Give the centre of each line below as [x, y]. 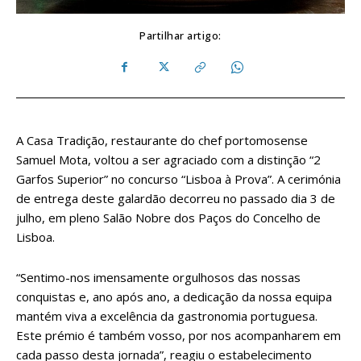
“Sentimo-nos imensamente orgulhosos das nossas [158, 277]
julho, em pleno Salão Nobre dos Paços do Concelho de [168, 217]
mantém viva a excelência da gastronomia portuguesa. [167, 315]
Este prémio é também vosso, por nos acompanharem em [178, 335]
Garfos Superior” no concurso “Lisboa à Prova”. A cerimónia [178, 178]
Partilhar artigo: [180, 35]
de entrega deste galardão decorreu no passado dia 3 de [176, 198]
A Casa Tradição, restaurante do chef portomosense [162, 140]
